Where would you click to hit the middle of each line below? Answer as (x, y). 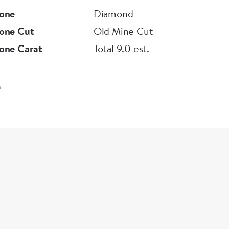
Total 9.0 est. (121, 48)
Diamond (113, 14)
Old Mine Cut (123, 31)
